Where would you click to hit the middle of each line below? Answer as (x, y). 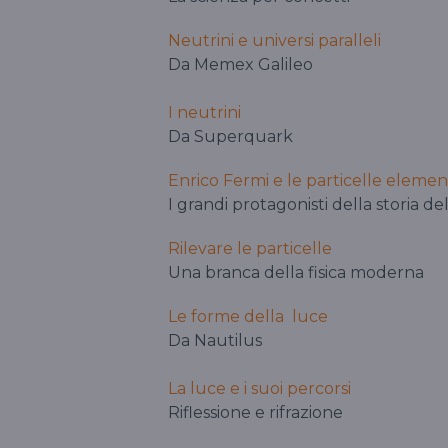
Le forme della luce (248, 317)
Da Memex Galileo (240, 65)
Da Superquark (230, 137)
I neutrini (204, 113)
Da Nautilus (215, 341)
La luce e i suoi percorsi (259, 389)
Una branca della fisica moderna (296, 273)
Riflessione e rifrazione (255, 413)
